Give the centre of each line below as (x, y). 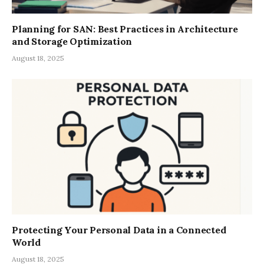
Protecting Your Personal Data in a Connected (119, 230)
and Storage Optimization (72, 42)
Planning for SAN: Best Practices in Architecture (125, 29)
